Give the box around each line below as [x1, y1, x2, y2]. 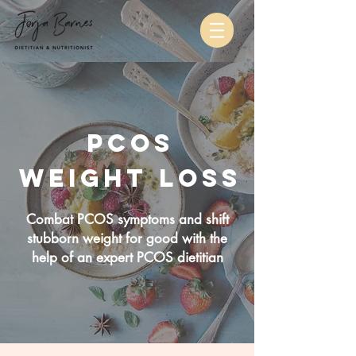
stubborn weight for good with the [27, 230, 227, 247]
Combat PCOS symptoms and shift [25, 211, 229, 228]
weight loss [19, 163, 242, 193]
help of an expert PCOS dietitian [31, 249, 223, 266]
